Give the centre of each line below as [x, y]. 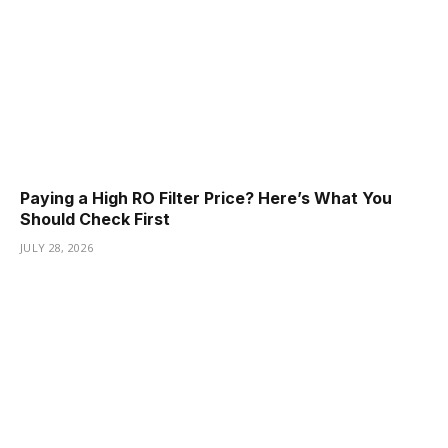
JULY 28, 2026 [57, 248]
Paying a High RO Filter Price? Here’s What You [206, 198]
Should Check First [95, 219]
